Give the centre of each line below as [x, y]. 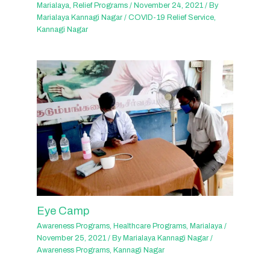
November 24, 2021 [170, 6]
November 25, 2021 [73, 238]
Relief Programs [101, 6]
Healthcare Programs [150, 226]
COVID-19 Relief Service [171, 18]
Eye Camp [63, 211]
